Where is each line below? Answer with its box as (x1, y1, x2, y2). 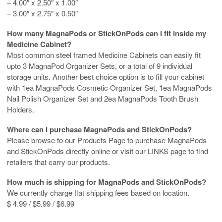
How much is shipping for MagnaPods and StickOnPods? (7, 176, 206, 188)
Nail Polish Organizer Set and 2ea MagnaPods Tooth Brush (7, 93, 198, 104)
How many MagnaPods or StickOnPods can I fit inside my (7, 28, 206, 39)
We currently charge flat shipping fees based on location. (7, 187, 189, 198)
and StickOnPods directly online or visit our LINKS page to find (7, 146, 208, 157)
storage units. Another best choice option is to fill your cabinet (7, 71, 204, 82)
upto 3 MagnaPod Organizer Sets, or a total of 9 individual (7, 60, 192, 71)
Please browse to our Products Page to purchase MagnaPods (7, 135, 207, 146)
